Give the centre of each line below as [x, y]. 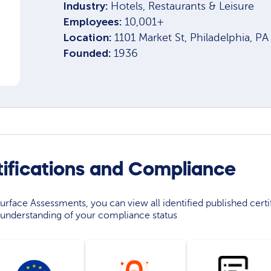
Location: [88, 38]
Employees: [93, 22]
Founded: [88, 54]
